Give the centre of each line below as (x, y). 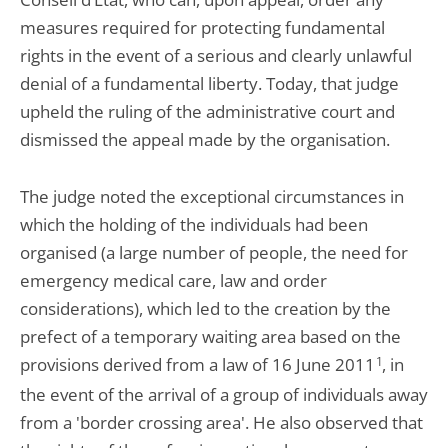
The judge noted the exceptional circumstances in (212, 196)
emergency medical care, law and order (173, 280)
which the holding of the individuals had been (194, 224)
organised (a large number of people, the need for (214, 252)
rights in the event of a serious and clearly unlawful (216, 55)
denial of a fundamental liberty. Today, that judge (209, 83)
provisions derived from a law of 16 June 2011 (197, 364)
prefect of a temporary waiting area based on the (210, 336)
